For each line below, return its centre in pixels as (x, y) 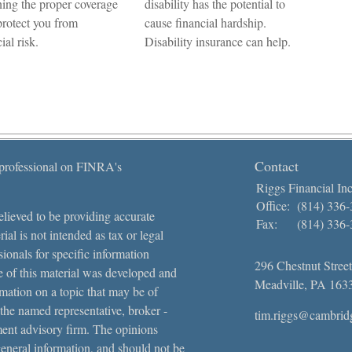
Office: (275, 205)
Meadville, (281, 284)
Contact (277, 166)
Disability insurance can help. (218, 41)
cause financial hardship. (205, 22)
